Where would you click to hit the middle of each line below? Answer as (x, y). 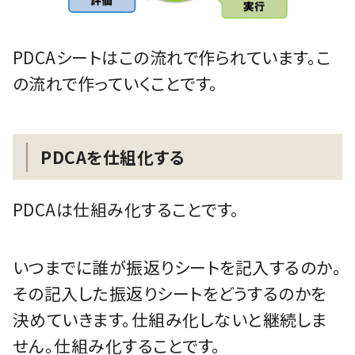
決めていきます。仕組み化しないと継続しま (170, 320)
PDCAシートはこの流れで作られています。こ (172, 57)
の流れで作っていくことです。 (115, 84)
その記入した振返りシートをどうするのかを (169, 294)
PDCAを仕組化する (113, 157)
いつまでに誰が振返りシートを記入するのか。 (177, 267)
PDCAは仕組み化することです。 (126, 210)
